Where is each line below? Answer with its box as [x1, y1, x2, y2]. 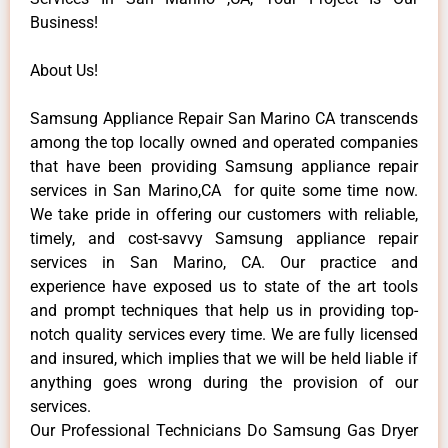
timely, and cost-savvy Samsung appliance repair [30, 228, 418, 248]
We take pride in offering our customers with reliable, [30, 204, 418, 224]
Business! [30, 12, 98, 32]
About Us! [30, 60, 98, 80]
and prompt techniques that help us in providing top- [30, 300, 418, 320]
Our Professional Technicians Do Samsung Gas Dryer [30, 420, 418, 440]
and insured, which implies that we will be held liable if [30, 348, 418, 368]
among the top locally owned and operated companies [30, 132, 418, 152]
